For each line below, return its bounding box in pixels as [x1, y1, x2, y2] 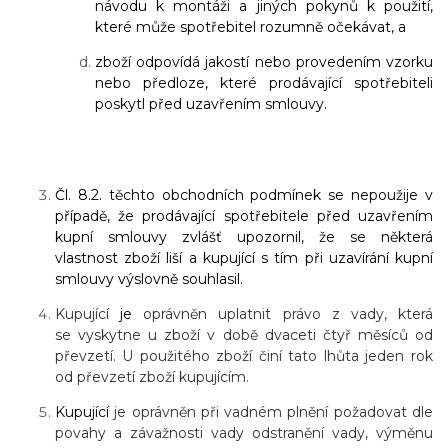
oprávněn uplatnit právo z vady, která [132, 305, 433, 324]
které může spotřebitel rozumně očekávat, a [95, 18, 406, 37]
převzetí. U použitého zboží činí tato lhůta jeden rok [55, 347, 433, 366]
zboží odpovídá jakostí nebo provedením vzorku [95, 53, 433, 72]
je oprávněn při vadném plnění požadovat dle [109, 403, 433, 422]
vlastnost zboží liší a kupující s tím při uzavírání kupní [55, 249, 433, 268]
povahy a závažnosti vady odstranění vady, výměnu [55, 424, 433, 443]
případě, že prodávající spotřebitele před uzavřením [55, 207, 433, 226]
